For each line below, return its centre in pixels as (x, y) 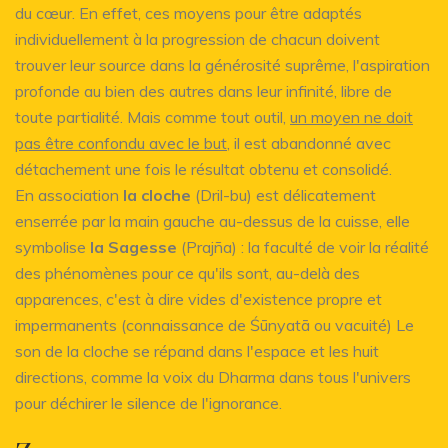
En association (69, 194)
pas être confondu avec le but (121, 142)
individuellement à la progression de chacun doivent (197, 38)
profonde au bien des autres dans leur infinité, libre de (203, 90)
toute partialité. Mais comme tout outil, (152, 116)
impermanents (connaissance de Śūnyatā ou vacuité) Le (214, 324)
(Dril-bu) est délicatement (283, 194)
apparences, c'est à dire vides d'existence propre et (198, 298)
